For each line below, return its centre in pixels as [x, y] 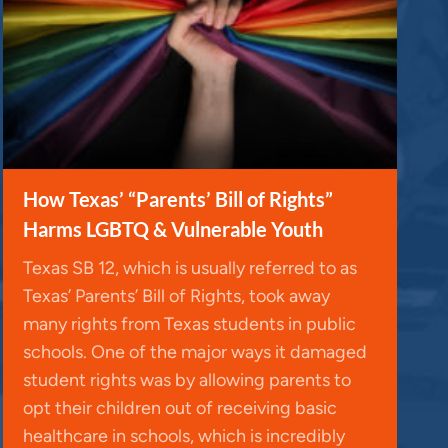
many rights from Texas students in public [189, 323]
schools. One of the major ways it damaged [195, 351]
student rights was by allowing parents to [187, 379]
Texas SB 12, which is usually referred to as [190, 267]
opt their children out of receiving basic [180, 407]
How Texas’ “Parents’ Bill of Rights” [178, 198]
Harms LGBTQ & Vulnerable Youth [173, 228]
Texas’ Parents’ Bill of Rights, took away [176, 295]
